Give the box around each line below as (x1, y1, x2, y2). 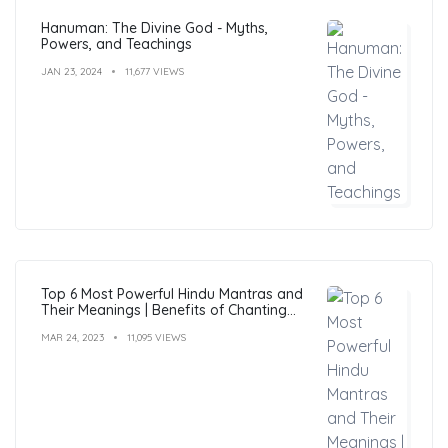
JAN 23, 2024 (41, 64, 102, 78)
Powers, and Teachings (41, 34, 192, 53)
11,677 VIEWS (125, 64, 184, 78)
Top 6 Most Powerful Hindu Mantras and (41, 284, 303, 303)
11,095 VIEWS (127, 330, 186, 344)
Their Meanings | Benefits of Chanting (41, 300, 287, 319)
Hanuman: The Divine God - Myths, (41, 18, 268, 37)
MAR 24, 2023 (41, 330, 104, 344)
